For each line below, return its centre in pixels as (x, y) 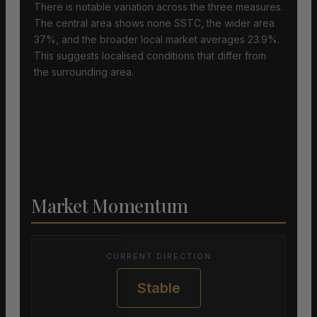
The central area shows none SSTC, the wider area (154, 23)
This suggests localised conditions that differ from (150, 56)
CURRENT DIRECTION (158, 257)
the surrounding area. (84, 72)
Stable (158, 288)
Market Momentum (110, 206)
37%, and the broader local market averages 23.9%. (157, 40)
